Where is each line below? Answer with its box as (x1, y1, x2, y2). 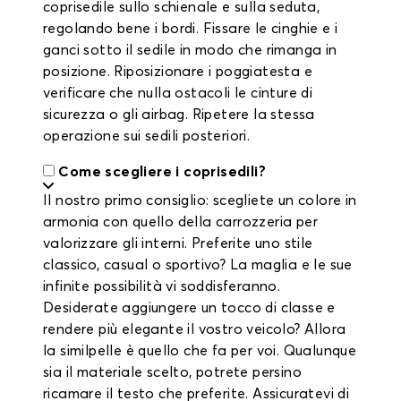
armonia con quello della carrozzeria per (43, 215, 318, 229)
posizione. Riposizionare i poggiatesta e (43, 64, 312, 79)
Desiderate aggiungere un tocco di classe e (43, 301, 336, 315)
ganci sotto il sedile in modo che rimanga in (43, 43, 337, 57)
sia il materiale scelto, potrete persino (43, 365, 302, 380)
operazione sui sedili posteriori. (43, 129, 251, 143)
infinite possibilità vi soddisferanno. (43, 279, 281, 294)
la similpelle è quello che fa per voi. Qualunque (43, 344, 357, 358)
